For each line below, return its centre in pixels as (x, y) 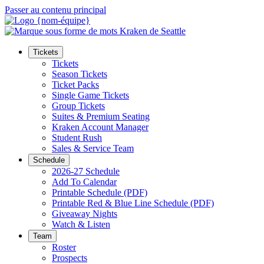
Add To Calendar (84, 182)
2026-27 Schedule (86, 171)
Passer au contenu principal (55, 10)
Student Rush (77, 138)
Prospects (70, 258)
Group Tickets (78, 106)
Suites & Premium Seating (101, 116)
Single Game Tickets (90, 95)
